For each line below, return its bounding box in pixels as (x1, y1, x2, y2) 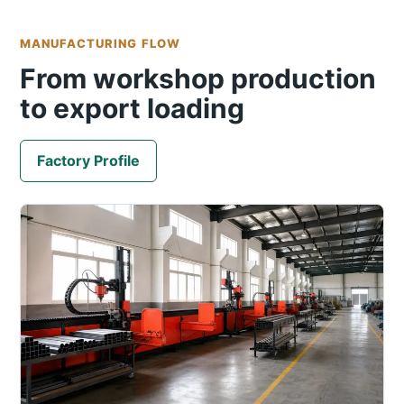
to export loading (20, 92, 244, 125)
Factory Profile (37, 151, 140, 170)
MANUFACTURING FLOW (20, 36, 180, 51)
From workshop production (20, 62, 376, 96)
